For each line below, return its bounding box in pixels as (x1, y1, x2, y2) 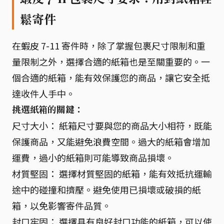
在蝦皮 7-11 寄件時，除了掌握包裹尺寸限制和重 (12, 38, 205, 52)
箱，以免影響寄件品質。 (12, 198, 111, 212)
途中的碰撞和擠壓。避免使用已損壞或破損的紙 (12, 182, 201, 196)
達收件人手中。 (12, 86, 75, 100)
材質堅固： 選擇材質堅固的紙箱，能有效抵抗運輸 (12, 166, 212, 180)
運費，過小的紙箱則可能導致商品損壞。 (12, 150, 174, 164)
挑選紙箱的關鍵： (12, 103, 83, 115)
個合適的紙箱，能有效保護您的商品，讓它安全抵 (12, 70, 210, 84)
